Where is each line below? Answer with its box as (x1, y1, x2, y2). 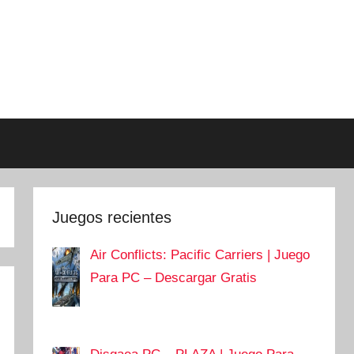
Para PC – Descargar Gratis (90, 270, 258, 286)
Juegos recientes (52, 209, 172, 226)
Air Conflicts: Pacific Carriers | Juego (90, 247, 311, 263)
